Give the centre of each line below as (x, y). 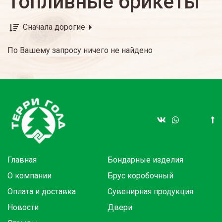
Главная (22, 160)
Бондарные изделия (145, 160)
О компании (29, 175)
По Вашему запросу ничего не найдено (80, 50)
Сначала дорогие (55, 27)
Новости (23, 207)
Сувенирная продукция (150, 191)
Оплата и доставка (42, 191)
